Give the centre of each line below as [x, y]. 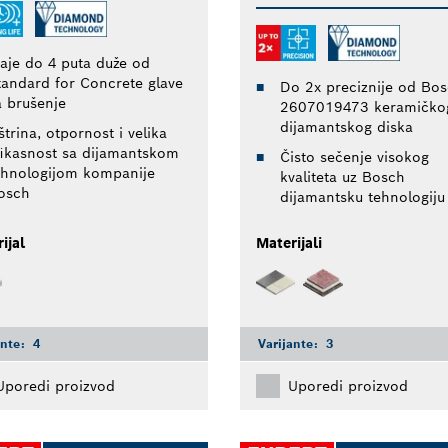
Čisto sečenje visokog [354, 157]
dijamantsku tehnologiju [362, 197]
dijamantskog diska [346, 127]
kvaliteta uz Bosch [342, 177]
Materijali [288, 243]
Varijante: [289, 343]
